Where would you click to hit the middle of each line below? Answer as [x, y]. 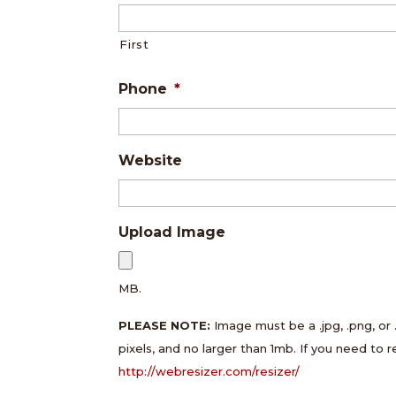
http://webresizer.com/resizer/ [209, 371]
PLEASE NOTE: [165, 325]
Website [151, 160]
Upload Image [172, 232]
